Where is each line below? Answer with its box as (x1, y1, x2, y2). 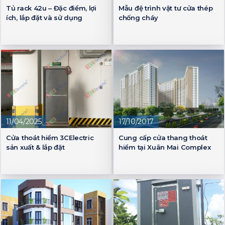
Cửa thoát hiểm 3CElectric (6, 133, 94, 142)
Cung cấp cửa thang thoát (119, 133, 207, 142)
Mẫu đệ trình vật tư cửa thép (119, 4, 213, 13)
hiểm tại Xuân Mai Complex (119, 143, 211, 151)
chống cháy (119, 14, 158, 22)
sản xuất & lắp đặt (6, 143, 65, 151)
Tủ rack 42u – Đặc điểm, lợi (6, 4, 96, 13)
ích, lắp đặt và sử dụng (6, 14, 83, 22)
